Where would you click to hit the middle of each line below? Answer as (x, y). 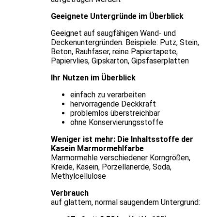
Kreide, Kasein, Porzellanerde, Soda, (111, 167)
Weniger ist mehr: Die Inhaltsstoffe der (122, 139)
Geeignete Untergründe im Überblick (117, 16)
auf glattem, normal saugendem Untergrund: (125, 202)
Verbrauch (70, 193)
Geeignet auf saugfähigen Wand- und (113, 33)
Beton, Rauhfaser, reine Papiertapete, (114, 51)
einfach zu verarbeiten (108, 94)
